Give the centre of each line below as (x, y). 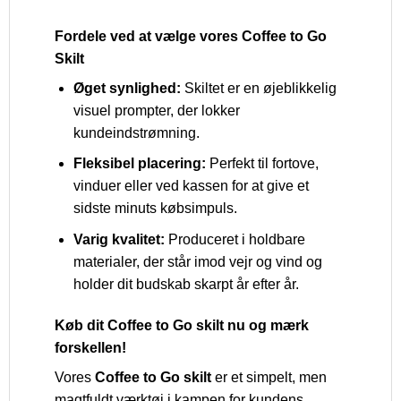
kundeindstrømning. (136, 132)
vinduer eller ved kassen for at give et (191, 186)
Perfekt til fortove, (262, 164)
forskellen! (90, 347)
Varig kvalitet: (119, 239)
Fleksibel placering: (139, 164)
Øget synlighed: (127, 88)
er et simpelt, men (269, 377)
